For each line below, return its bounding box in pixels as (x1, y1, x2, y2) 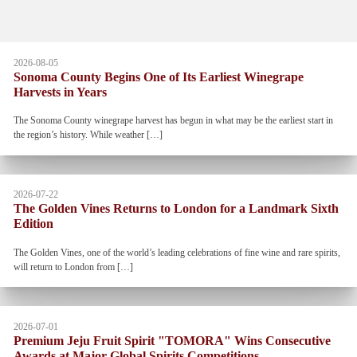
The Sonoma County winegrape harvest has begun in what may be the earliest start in (13, 115, 333, 127)
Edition (13, 217, 53, 232)
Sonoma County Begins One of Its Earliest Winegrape (13, 69, 304, 84)
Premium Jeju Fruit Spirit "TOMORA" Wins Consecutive (13, 333, 331, 348)
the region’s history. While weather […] (13, 129, 163, 141)
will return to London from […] (13, 261, 133, 273)
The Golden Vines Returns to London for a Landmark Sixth (13, 202, 339, 217)
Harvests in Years (13, 84, 107, 100)
